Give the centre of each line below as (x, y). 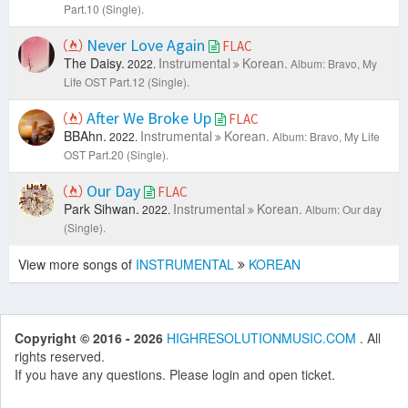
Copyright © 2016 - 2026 (91, 338)
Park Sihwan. (102, 209)
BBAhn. (85, 136)
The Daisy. (94, 63)
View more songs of (77, 265)
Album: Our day (343, 209)
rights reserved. (60, 357)
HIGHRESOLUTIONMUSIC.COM (263, 338)
